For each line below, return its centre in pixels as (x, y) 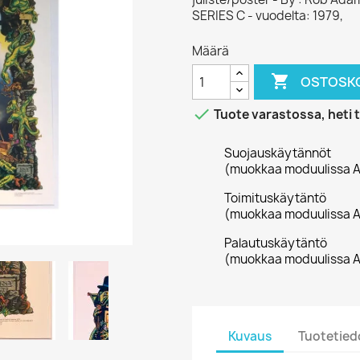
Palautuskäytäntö (276, 243)
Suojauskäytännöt (278, 153)
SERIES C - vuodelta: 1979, (268, 16)
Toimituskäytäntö (275, 198)
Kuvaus (250, 336)
